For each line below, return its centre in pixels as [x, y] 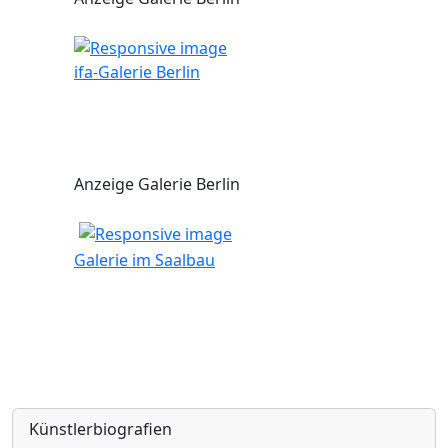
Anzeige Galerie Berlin [157, 184]
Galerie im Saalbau [144, 260]
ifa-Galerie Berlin [137, 72]
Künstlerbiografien [100, 429]
